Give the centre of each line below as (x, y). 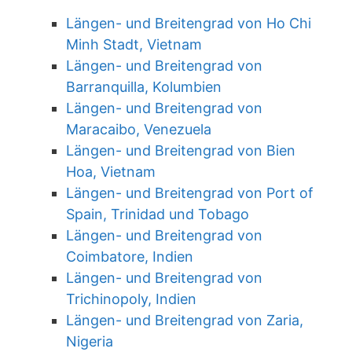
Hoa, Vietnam (111, 172)
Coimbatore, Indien (130, 257)
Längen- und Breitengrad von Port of (190, 193)
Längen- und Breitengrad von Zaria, (185, 320)
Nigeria (90, 341)
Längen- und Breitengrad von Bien (181, 150)
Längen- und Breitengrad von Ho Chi (189, 23)
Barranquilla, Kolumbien (144, 87)
